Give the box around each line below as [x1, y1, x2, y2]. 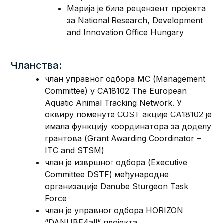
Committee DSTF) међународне [45, 169, 169, 179]
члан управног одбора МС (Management [45, 73, 206, 84]
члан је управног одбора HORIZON [45, 205, 184, 215]
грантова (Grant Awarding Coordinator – [45, 133, 201, 143]
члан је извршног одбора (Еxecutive [45, 157, 188, 167]
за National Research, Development [67, 15, 203, 25]
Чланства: [11, 59, 62, 71]
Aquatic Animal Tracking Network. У [45, 97, 182, 108]
